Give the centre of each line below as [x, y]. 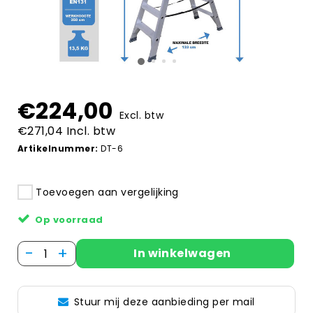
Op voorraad [69, 220]
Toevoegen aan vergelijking [107, 192]
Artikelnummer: [58, 148]
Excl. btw [141, 115]
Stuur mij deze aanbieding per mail [164, 302]
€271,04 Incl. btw [67, 131]
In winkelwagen [182, 254]
